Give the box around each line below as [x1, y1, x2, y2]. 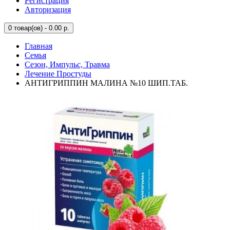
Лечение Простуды [25, 69, 91, 78]
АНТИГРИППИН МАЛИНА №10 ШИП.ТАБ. [25, 79, 188, 87]
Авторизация [25, 5, 71, 14]
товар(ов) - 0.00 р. [12, 24, 69, 32]
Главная [25, 42, 52, 50]
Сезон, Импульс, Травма [25, 60, 110, 69]
